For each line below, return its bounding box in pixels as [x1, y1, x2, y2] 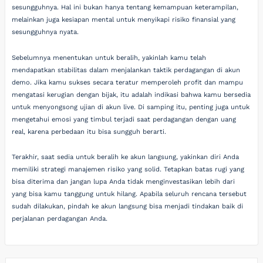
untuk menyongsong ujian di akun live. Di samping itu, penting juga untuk [12, 103, 250, 111]
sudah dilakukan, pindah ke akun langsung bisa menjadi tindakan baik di [12, 203, 244, 210]
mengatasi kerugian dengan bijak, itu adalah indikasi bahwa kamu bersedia [12, 90, 251, 99]
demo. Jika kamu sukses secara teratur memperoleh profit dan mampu [12, 78, 244, 86]
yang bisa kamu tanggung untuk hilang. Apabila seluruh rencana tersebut [12, 190, 247, 198]
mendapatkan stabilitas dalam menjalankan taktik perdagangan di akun [12, 66, 241, 74]
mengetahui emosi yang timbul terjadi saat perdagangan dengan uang [12, 115, 237, 123]
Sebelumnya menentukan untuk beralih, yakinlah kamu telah [12, 53, 207, 62]
